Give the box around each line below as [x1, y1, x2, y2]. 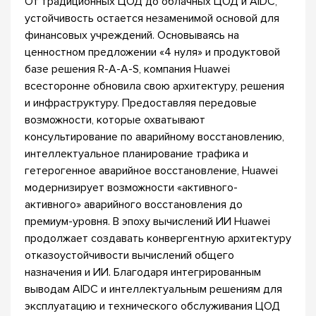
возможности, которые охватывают [25, 113, 205, 127]
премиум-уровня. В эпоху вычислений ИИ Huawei [25, 214, 270, 229]
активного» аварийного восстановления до [25, 197, 243, 212]
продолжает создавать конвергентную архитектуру [25, 231, 291, 245]
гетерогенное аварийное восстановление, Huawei [25, 164, 278, 178]
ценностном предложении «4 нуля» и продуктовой [25, 45, 280, 59]
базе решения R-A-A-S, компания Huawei [25, 62, 230, 76]
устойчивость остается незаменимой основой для [25, 11, 279, 25]
